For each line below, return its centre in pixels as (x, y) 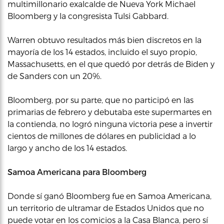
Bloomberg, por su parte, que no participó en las (100, 100)
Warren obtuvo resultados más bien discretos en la (104, 40)
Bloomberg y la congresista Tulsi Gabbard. (88, 16)
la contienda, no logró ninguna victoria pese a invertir (110, 124)
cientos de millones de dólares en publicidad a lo (102, 136)
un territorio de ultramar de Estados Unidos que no (106, 208)
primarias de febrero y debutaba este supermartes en (110, 112)
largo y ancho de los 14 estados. (67, 148)
